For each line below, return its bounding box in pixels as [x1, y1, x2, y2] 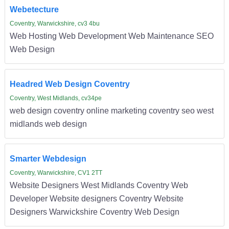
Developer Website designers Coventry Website [9, 194, 184, 203]
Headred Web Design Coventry [9, 79, 130, 89]
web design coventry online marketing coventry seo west [9, 106, 214, 116]
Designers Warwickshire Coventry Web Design [9, 207, 179, 217]
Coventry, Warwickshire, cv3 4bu [9, 20, 100, 28]
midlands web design [9, 119, 87, 129]
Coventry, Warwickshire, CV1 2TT [9, 169, 102, 177]
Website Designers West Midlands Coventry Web [9, 180, 188, 190]
